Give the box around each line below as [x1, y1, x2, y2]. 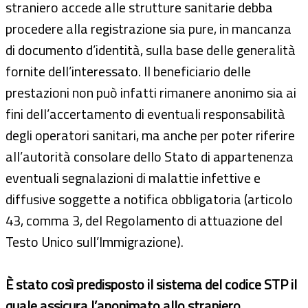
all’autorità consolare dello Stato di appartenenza [5, 145, 294, 167]
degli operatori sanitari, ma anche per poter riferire [5, 124, 295, 146]
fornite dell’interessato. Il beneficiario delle [5, 60, 251, 82]
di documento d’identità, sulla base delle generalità [5, 38, 296, 60]
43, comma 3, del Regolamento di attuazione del [5, 209, 283, 231]
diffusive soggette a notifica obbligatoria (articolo [5, 188, 293, 210]
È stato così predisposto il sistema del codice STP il [5, 273, 297, 295]
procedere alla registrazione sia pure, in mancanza [5, 17, 291, 39]
